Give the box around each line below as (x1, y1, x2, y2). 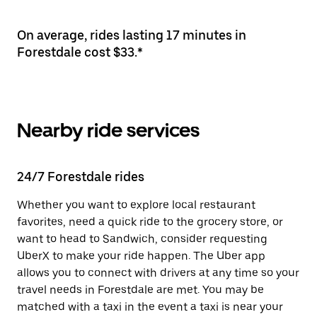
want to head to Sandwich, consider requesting (17, 232, 267, 246)
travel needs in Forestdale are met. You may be (17, 283, 264, 296)
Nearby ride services (17, 118, 200, 142)
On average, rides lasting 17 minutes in (17, 28, 246, 42)
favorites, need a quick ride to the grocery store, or (17, 215, 283, 229)
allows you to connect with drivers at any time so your (17, 266, 299, 279)
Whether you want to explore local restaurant (17, 198, 255, 212)
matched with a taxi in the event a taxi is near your (17, 300, 283, 313)
